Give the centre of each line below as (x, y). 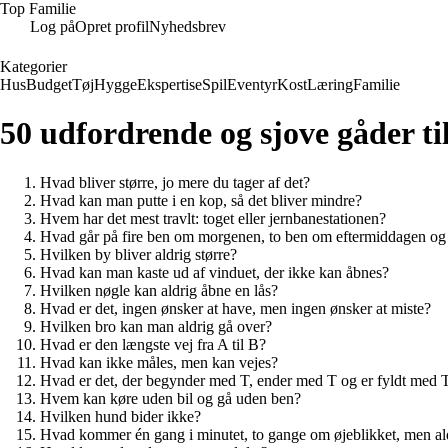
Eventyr (252, 84)
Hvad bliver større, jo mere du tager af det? (175, 182)
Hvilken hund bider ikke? (120, 416)
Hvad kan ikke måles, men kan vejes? (159, 362)
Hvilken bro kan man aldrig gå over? (156, 326)
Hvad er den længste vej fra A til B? (153, 344)
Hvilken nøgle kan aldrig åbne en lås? (159, 290)
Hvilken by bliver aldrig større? (138, 254)
